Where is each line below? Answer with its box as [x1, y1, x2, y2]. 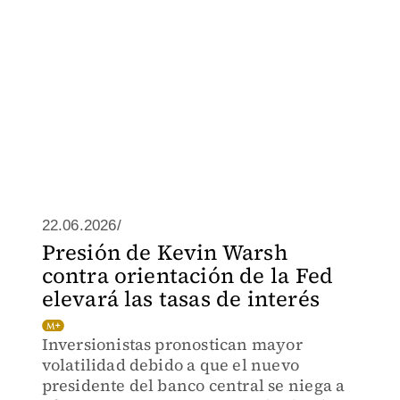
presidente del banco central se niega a [41, 374, 346, 396]
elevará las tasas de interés [41, 284, 321, 313]
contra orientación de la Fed [41, 261, 334, 290]
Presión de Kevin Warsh [41, 237, 287, 267]
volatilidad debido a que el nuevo [41, 354, 300, 376]
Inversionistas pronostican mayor [41, 333, 303, 355]
